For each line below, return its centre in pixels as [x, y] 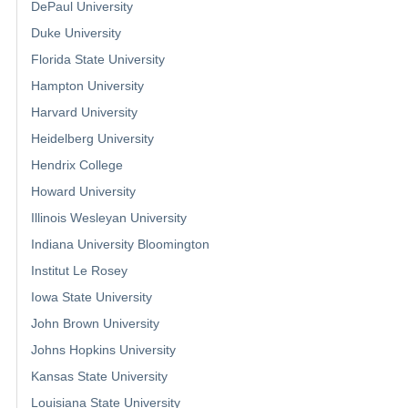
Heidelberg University [92, 138]
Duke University [76, 32]
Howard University [83, 191]
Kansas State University [99, 376]
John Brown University [95, 323]
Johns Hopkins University [103, 349]
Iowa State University [92, 296]
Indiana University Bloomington [120, 244]
